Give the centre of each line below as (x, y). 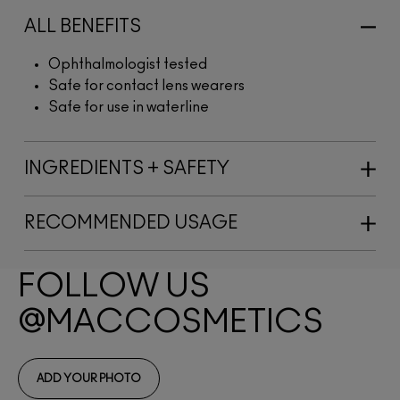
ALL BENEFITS (83, 26)
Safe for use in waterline (129, 107)
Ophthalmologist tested (128, 64)
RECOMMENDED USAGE (131, 223)
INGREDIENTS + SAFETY (127, 168)
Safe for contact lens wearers (146, 85)
